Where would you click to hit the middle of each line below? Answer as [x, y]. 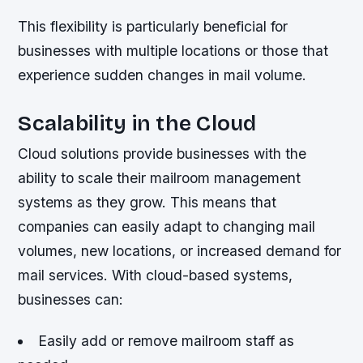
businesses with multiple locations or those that [173, 50]
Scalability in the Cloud [137, 123]
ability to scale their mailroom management [160, 177]
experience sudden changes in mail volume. [162, 75]
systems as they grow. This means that [147, 202]
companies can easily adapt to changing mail [167, 226]
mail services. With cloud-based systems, [156, 275]
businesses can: [71, 299]
